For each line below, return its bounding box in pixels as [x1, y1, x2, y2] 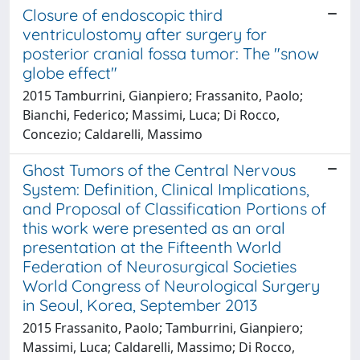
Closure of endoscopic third [22, 4, 223, 25]
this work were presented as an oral [22, 217, 285, 238]
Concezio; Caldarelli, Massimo [22, 125, 202, 143]
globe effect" [22, 62, 117, 83]
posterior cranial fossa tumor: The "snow [22, 43, 319, 63]
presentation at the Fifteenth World [22, 236, 281, 257]
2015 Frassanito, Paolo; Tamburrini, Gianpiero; [22, 318, 303, 337]
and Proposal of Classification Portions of [22, 198, 326, 219]
